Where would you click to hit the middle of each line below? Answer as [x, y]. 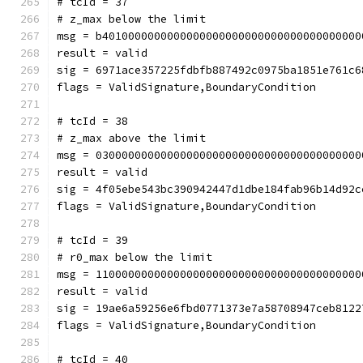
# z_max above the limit [131, 138]
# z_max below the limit [131, 19]
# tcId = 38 [92, 121]
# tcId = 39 [92, 240]
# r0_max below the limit [135, 257]
